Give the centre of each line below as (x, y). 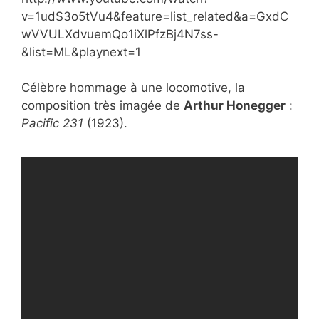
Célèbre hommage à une (94, 88)
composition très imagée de (103, 105)
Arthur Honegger (235, 105)
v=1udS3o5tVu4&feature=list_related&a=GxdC (155, 16)
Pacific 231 (52, 123)
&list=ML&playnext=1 (81, 52)
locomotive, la (205, 88)
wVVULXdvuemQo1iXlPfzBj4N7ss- (120, 34)
